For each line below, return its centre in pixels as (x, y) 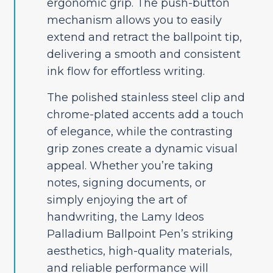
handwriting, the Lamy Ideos (125, 217)
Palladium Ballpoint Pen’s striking (140, 234)
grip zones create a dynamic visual (142, 149)
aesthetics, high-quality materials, (139, 251)
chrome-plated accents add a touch (145, 115)
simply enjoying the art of (117, 200)
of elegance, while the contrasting (140, 132)
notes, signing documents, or (126, 183)
